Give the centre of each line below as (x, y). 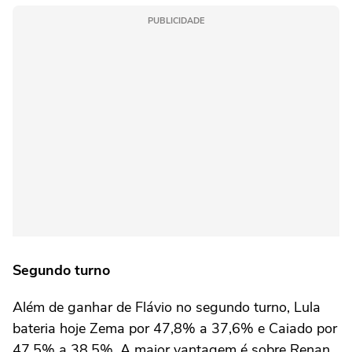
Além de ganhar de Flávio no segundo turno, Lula (167, 307)
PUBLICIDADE (176, 21)
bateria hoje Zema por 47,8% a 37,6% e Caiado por (175, 328)
